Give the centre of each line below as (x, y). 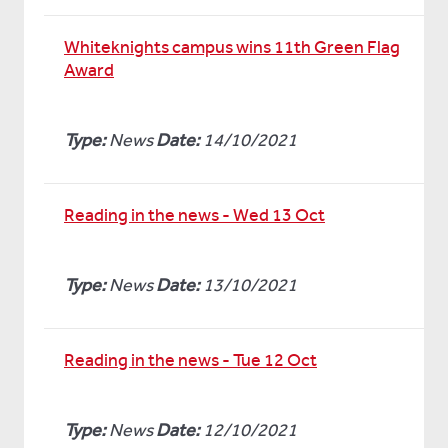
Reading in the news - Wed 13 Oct (194, 215)
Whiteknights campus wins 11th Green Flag (232, 47)
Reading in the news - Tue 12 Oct (190, 360)
